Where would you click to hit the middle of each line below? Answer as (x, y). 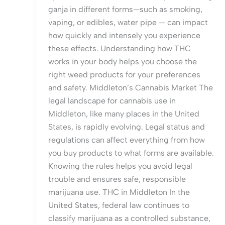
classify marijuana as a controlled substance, (129, 218)
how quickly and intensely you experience (124, 36)
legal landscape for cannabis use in (112, 101)
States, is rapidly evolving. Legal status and (127, 127)
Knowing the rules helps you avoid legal (120, 166)
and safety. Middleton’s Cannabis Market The (131, 88)
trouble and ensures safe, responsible (117, 179)
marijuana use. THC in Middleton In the (119, 192)
